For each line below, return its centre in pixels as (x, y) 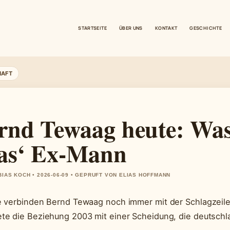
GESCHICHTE (206, 28)
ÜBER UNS (131, 28)
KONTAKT (166, 28)
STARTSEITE (92, 28)
